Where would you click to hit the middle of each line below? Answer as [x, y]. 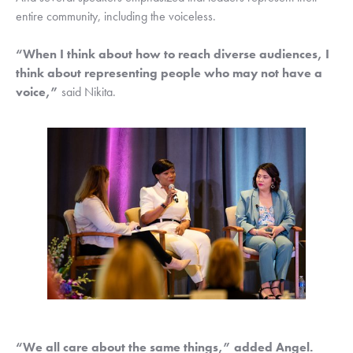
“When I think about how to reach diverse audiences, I [173, 54]
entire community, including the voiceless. [117, 17]
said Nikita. [87, 92]
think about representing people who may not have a [169, 73]
